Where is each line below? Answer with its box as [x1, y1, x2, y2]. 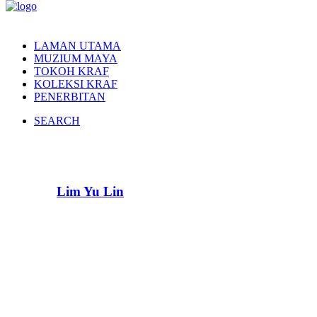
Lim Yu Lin [57, 183, 124, 199]
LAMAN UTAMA [34, 40, 121, 52]
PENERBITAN [34, 91, 105, 103]
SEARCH [34, 115, 80, 127]
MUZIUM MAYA [34, 52, 117, 64]
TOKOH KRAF [34, 65, 109, 77]
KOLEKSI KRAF [34, 78, 117, 90]
